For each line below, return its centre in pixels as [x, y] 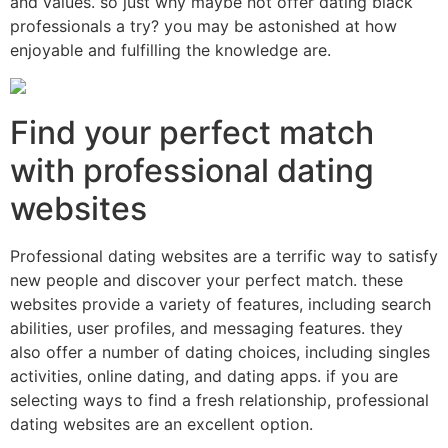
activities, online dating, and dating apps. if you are [204, 376]
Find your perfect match [192, 133]
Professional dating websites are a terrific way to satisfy [224, 256]
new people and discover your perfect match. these [206, 280]
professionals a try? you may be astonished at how [203, 25]
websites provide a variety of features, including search [220, 304]
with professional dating [192, 171]
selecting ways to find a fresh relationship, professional [219, 400]
